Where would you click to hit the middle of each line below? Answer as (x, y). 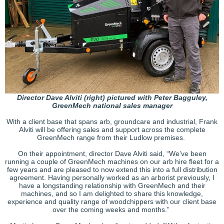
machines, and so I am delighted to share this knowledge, (112, 194)
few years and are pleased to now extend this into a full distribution (112, 170)
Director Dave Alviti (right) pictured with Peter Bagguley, (112, 98)
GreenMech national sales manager (112, 106)
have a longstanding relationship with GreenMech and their (112, 186)
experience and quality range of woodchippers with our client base (112, 202)
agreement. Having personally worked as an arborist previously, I (112, 178)
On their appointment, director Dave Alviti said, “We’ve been (112, 154)
